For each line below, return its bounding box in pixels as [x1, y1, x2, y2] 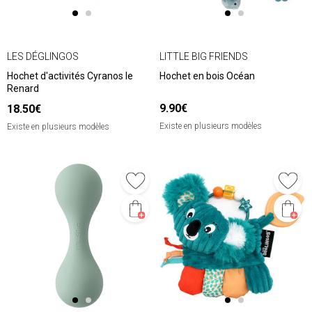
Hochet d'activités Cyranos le [7, 70, 133, 82]
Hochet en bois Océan [159, 70, 255, 82]
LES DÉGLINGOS [7, 50, 79, 62]
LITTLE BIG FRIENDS [159, 50, 248, 62]
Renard [7, 83, 39, 95]
